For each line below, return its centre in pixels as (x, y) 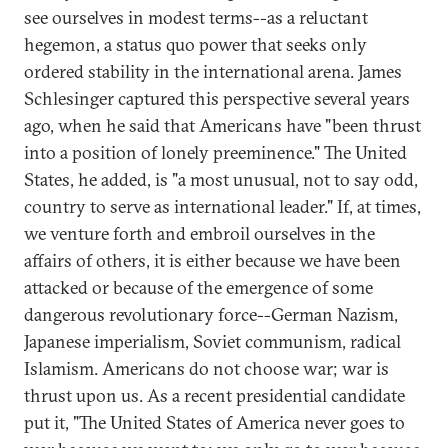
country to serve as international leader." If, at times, (222, 206)
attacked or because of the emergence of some (198, 287)
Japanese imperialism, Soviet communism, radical (212, 341)
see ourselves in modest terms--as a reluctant (196, 17)
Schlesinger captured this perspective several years (217, 98)
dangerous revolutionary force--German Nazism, (211, 314)
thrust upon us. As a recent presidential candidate (214, 395)
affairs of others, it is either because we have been (212, 260)
